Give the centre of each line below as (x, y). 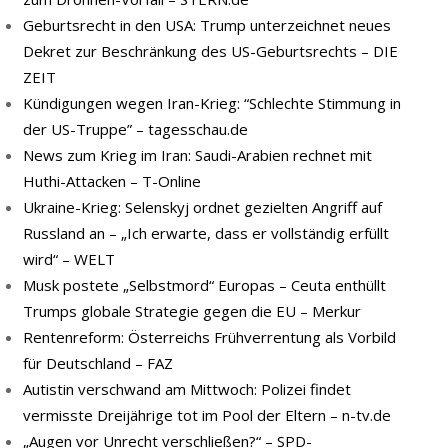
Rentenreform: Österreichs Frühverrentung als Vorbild (209, 337)
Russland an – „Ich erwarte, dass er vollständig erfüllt (206, 233)
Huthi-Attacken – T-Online (112, 181)
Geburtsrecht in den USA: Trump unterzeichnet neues (207, 25)
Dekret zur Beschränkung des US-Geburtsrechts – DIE (210, 51)
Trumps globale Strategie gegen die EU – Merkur (192, 311)
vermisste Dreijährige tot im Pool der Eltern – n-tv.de (207, 415)
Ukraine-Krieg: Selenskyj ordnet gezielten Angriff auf (202, 207)
